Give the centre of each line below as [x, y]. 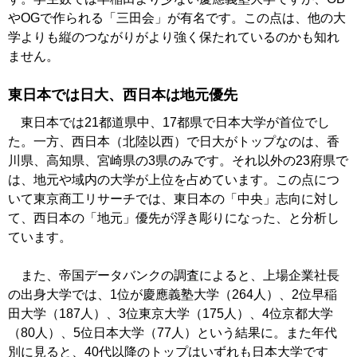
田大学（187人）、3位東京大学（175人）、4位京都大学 [171, 314]
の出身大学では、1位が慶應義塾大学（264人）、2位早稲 [173, 295]
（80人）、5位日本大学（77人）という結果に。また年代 [173, 333]
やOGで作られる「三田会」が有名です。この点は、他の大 [177, 18]
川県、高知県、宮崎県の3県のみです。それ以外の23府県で [178, 161]
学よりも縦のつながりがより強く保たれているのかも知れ [174, 37]
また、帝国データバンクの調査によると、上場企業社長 [174, 276]
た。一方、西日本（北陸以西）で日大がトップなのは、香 [174, 142]
